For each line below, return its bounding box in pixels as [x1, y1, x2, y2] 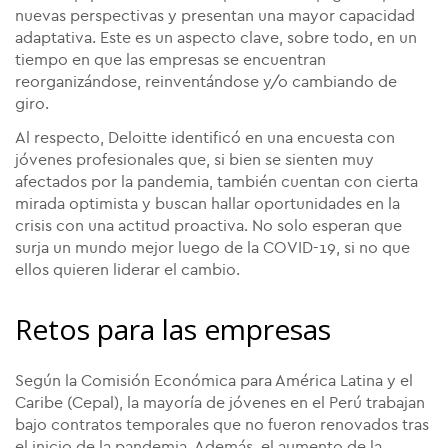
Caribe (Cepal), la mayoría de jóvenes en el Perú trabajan [15, 395, 425, 412]
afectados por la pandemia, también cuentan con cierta [15, 174, 418, 191]
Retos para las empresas [15, 310, 331, 349]
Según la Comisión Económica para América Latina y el [15, 373, 413, 390]
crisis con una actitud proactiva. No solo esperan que [15, 218, 402, 235]
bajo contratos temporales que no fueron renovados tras [15, 417, 429, 434]
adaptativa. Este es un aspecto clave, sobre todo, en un [15, 30, 417, 47]
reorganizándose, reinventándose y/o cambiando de [15, 74, 397, 91]
